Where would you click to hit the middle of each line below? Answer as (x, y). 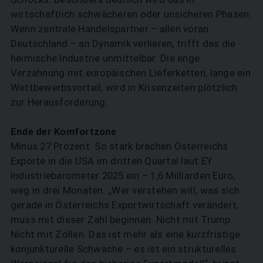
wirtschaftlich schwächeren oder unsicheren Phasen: (131, 14)
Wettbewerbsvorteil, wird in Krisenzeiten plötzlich (124, 88)
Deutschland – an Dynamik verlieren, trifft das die (123, 44)
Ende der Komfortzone (63, 132)
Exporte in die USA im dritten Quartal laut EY (112, 161)
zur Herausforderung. (59, 102)
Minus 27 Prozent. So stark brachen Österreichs (119, 146)
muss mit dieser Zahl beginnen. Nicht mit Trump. (122, 220)
